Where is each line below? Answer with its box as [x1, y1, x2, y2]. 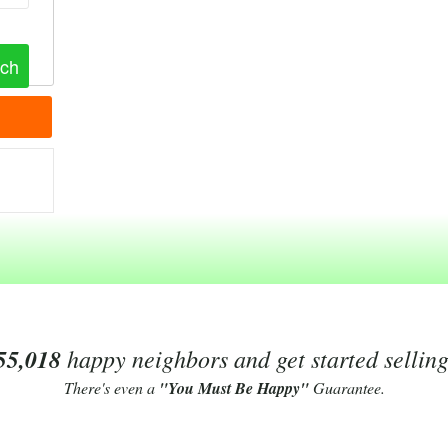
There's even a [63, 377, 159, 398]
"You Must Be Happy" [158, 377, 309, 399]
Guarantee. [308, 377, 385, 398]
